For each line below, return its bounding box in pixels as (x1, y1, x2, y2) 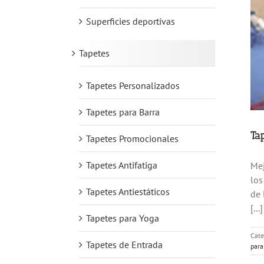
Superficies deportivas (86, 15, 175, 27)
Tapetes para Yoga (86, 212, 159, 224)
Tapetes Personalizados (86, 79, 180, 91)
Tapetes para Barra (86, 105, 160, 118)
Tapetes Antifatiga (86, 159, 157, 171)
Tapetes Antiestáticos (86, 185, 170, 197)
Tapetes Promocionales (86, 132, 179, 144)
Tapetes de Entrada (86, 238, 163, 250)
